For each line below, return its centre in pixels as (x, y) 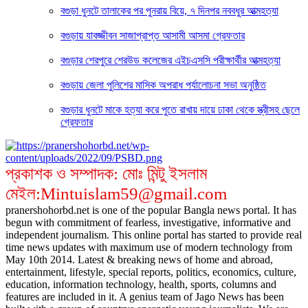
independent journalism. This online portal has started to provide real (154, 234)
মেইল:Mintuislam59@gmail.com (116, 193)
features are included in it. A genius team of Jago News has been (145, 296)
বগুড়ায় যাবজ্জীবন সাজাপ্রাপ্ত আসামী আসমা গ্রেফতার (153, 35)
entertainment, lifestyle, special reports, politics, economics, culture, (151, 272)
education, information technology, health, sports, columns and (141, 284)
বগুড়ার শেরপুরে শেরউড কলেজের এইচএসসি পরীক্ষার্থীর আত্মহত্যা (170, 60)
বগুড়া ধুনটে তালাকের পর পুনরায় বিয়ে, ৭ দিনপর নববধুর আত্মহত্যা (169, 10)
